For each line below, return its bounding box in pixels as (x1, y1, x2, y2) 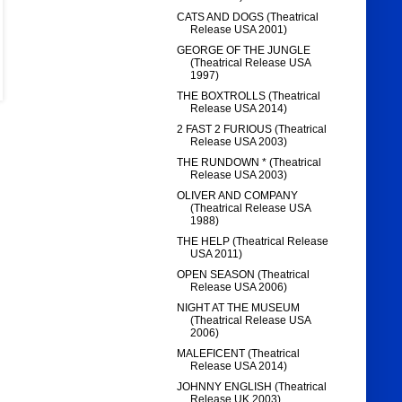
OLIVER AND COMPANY (177, 189, 299, 203)
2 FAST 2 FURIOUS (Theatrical (177, 123, 328, 136)
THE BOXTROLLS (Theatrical (177, 90, 321, 103)
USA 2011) (190, 248, 243, 261)
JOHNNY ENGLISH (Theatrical (177, 380, 328, 394)
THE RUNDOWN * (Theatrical (177, 156, 322, 170)
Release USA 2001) (190, 23, 288, 37)
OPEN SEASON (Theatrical (177, 268, 310, 282)
